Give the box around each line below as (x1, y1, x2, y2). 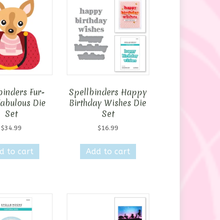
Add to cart (85, 147, 130, 157)
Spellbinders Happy (69, 86, 147, 98)
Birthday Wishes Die (69, 97, 147, 109)
